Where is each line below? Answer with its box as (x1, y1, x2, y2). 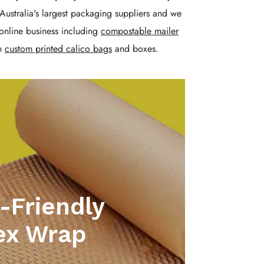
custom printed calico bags (4, 42, 112, 56)
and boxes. (111, 42, 159, 56)
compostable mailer (101, 24, 179, 38)
